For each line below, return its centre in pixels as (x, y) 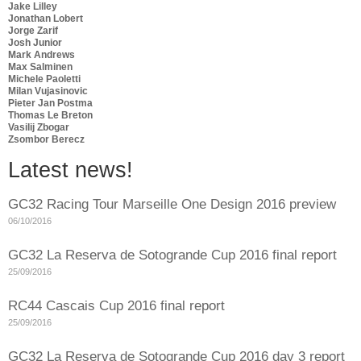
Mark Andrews (41, 54)
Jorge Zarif (33, 30)
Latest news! (71, 170)
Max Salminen (40, 66)
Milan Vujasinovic (48, 91)
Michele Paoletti (44, 79)
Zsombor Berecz (46, 139)
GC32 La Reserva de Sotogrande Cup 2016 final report (172, 255)
